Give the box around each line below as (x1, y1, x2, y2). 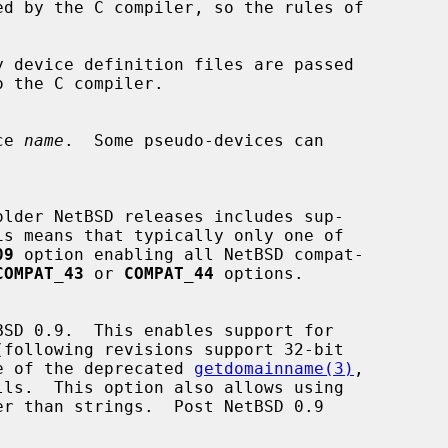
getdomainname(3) (194, 358, 354, 378)
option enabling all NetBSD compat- (14, 244, 364, 264)
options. (214, 263, 304, 283)
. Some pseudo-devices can (64, 130, 324, 150)
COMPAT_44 (124, 263, 214, 283)
